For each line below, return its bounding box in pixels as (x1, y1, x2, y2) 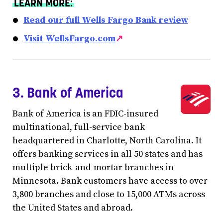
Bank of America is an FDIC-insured (12, 108, 158, 119)
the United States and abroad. (12, 202, 133, 214)
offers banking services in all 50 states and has (12, 148, 203, 160)
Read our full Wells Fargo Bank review (23, 14, 188, 26)
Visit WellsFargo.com (23, 32, 115, 44)
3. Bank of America (12, 83, 123, 102)
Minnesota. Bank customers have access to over (12, 175, 208, 187)
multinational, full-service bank (12, 121, 145, 133)
